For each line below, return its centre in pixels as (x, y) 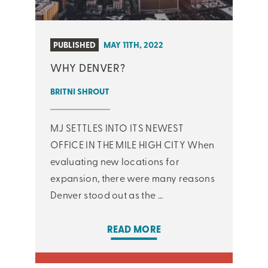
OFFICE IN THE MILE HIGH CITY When (133, 144)
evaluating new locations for (115, 161)
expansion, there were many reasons (133, 177)
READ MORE (134, 229)
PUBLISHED (74, 44)
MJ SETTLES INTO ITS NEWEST (117, 127)
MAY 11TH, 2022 (133, 44)
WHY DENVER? (88, 67)
